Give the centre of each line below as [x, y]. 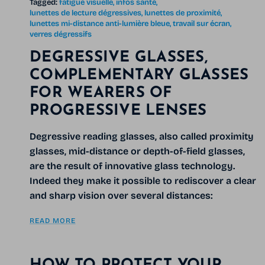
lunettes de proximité [182, 13]
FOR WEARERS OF [101, 93]
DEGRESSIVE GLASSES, [119, 57]
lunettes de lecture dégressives [85, 13]
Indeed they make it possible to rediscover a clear [143, 180]
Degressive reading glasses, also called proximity [142, 136]
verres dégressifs [61, 34]
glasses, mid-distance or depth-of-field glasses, [137, 151]
